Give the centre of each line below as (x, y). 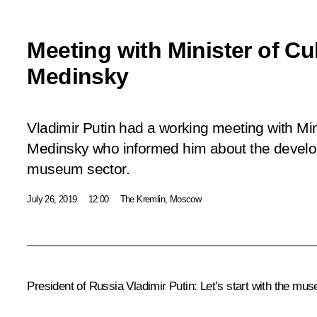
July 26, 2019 (52, 199)
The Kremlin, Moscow (161, 199)
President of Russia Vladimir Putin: (112, 286)
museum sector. (78, 169)
